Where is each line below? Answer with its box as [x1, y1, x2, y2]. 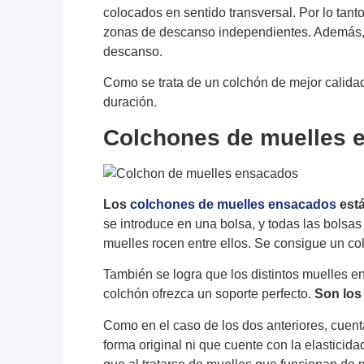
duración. [103, 95, 158, 110]
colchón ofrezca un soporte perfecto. [103, 287, 315, 301]
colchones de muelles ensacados [130, 197, 337, 211]
